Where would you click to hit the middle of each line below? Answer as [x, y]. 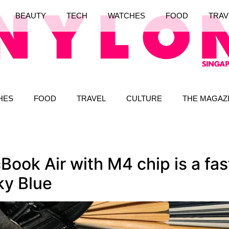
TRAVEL [91, 98]
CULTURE [144, 98]
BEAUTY [30, 16]
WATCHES [126, 16]
